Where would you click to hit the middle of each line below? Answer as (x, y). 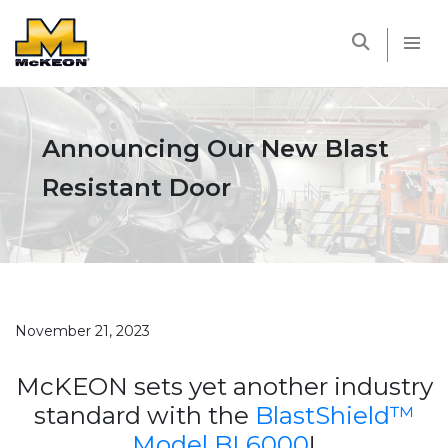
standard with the (144, 414)
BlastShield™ (334, 414)
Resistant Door (136, 186)
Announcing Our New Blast (215, 147)
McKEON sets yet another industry (224, 385)
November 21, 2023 (82, 330)
